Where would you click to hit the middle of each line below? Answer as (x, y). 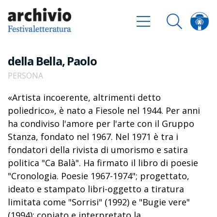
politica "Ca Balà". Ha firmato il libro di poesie (103, 163)
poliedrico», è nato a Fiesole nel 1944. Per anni (104, 110)
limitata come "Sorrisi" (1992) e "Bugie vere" (99, 202)
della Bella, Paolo (52, 61)
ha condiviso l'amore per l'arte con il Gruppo (101, 124)
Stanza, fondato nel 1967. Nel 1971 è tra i (93, 137)
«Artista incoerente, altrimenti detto (84, 97)
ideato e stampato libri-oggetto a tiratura (96, 189)
